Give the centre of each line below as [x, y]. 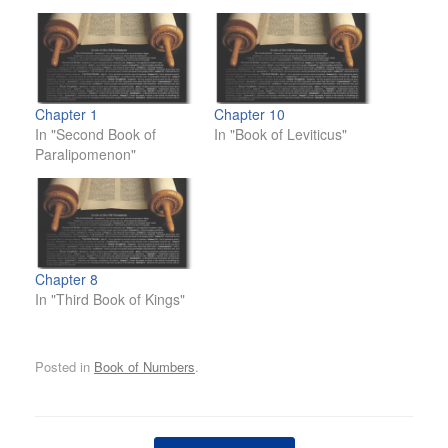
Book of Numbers [144, 366]
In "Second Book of [95, 134]
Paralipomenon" [85, 154]
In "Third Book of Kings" [110, 299]
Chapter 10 [249, 114]
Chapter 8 [66, 279]
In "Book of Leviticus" [280, 134]
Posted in [64, 366]
